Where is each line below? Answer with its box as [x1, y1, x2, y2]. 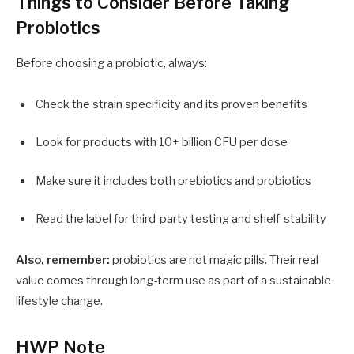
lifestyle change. [16, 293, 103, 308]
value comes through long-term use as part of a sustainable [16, 273, 331, 288]
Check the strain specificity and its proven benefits [36, 97, 307, 112]
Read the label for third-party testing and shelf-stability [36, 211, 326, 226]
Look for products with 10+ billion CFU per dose [36, 135, 288, 150]
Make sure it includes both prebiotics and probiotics [36, 173, 311, 188]
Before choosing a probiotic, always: [16, 56, 207, 71]
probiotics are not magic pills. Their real [110, 252, 318, 267]
